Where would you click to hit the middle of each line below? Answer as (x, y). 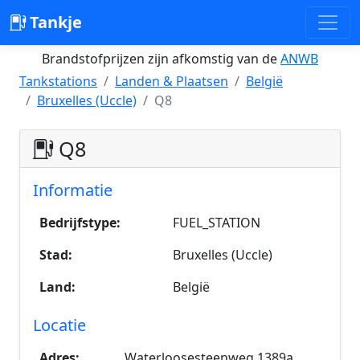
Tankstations (58, 81)
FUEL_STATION (217, 223)
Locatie (59, 325)
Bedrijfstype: (80, 223)
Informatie (73, 190)
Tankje (54, 22)
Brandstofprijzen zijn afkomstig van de (161, 59)
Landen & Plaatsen (172, 81)
